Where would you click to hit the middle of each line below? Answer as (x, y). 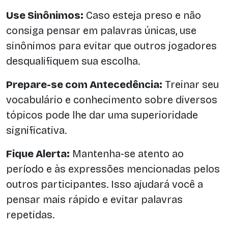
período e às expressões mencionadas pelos (113, 169)
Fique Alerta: (38, 154)
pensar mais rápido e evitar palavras (94, 200)
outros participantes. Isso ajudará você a (105, 184)
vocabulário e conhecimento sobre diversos (112, 100)
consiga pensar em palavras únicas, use (101, 31)
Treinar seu (191, 85)
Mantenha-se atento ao (127, 154)
